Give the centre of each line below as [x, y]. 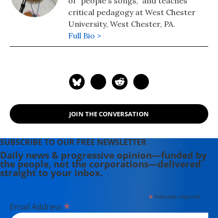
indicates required [176, 196]
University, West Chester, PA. [122, 24]
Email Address [37, 207]
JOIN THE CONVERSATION [109, 114]
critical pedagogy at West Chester [132, 12]
